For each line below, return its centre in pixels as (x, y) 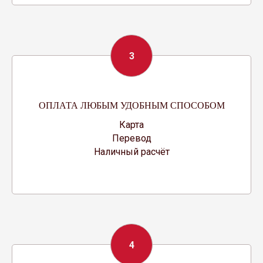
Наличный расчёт (131, 151)
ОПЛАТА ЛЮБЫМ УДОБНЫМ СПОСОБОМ (131, 104)
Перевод (131, 138)
